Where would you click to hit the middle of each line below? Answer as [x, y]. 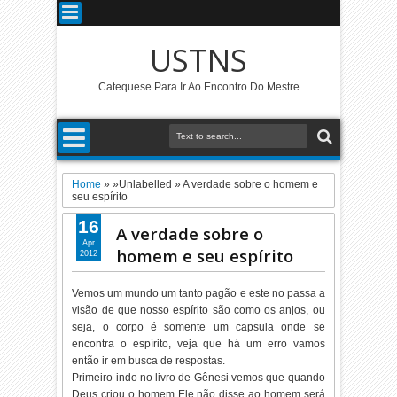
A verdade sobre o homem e [251, 184]
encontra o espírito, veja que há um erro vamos [198, 344]
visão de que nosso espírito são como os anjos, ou [198, 310]
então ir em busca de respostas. [149, 361]
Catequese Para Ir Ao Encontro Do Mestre [198, 87]
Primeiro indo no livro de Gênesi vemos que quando [198, 378]
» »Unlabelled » [142, 184]
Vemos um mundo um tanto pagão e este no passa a [198, 293]
